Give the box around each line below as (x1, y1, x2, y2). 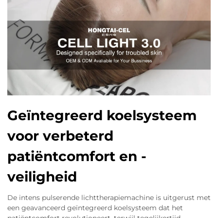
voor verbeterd (7, 127, 113, 144)
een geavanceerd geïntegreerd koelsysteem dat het (7, 203, 183, 212)
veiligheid (7, 168, 77, 185)
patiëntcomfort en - (7, 148, 146, 164)
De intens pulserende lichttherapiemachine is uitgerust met (7, 193, 211, 202)
